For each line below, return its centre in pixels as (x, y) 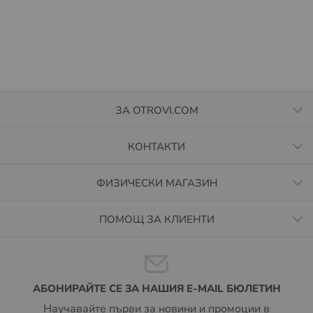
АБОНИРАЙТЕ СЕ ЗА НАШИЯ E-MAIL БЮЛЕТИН (156, 289)
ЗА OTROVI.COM (156, 110)
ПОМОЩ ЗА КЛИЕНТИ (156, 219)
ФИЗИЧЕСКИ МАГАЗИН (156, 183)
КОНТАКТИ (156, 147)
